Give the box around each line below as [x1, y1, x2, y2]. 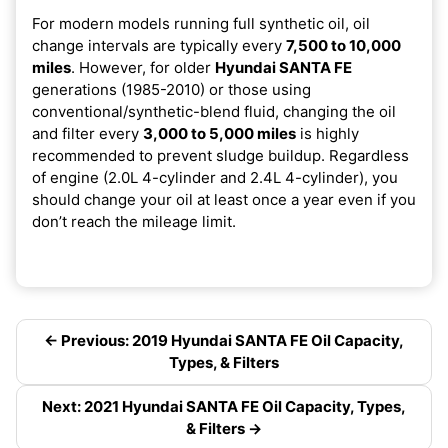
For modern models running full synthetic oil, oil [32, 13, 370, 33]
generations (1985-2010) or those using [32, 79, 311, 99]
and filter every [32, 123, 143, 143]
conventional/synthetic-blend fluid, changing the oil [32, 101, 396, 121]
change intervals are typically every [32, 35, 286, 55]
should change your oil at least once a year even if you [32, 189, 416, 209]
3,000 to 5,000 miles [143, 123, 296, 143]
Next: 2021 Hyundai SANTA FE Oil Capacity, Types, [42, 396, 406, 416]
